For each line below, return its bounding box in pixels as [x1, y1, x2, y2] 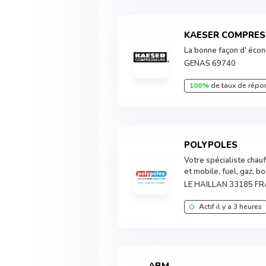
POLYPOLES [190, 139, 238, 151]
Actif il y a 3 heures [197, 202, 262, 211]
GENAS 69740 [184, 58, 236, 69]
